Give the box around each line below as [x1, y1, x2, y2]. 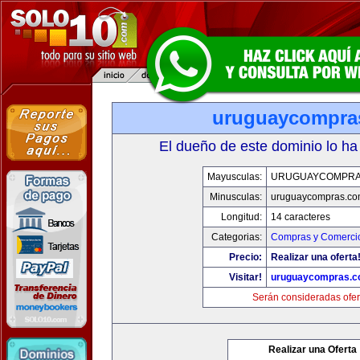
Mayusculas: [207, 171, 262, 182]
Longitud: [220, 211, 262, 223]
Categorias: [211, 231, 262, 243]
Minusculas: [209, 191, 262, 202]
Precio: [228, 252, 262, 263]
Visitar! [228, 272, 262, 283]
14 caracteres [270, 211, 330, 223]
